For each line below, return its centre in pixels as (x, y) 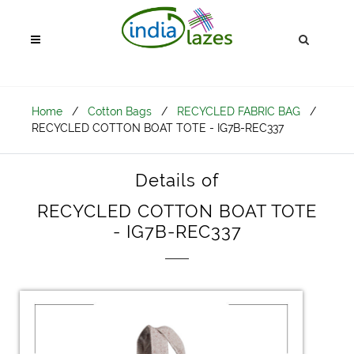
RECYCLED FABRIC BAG (239, 111)
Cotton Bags (120, 111)
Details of (177, 180)
